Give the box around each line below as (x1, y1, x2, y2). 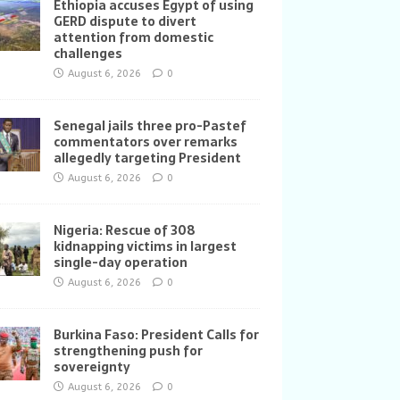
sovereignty (53, 357, 130, 377)
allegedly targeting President (53, 148, 241, 168)
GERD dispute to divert (53, 12, 196, 31)
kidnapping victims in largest (53, 237, 237, 256)
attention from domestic (53, 28, 213, 47)
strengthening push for (53, 341, 203, 361)
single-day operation (53, 253, 187, 272)
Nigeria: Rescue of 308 (53, 221, 196, 240)
